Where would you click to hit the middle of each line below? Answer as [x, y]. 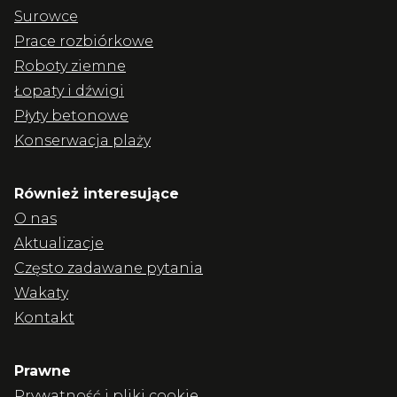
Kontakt [44, 318]
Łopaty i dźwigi [69, 91]
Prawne [43, 371]
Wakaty [41, 293]
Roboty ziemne [70, 66]
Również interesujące [97, 194]
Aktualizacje [59, 243]
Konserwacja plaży [82, 140]
